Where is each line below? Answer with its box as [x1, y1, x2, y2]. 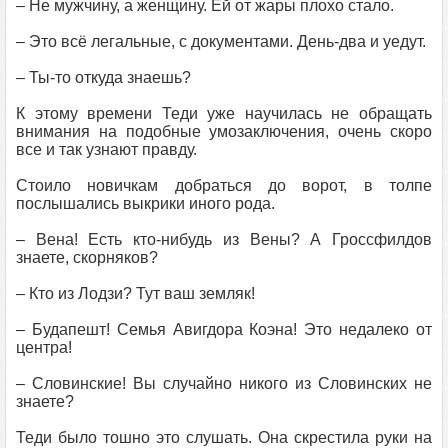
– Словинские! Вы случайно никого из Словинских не [16, 375, 432, 392]
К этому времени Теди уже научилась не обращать [16, 105, 432, 122]
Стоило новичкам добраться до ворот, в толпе [16, 177, 432, 194]
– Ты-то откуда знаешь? [16, 69, 191, 86]
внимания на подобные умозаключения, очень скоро [16, 123, 432, 140]
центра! [16, 339, 72, 356]
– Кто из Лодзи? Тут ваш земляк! [16, 285, 255, 302]
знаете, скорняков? [16, 249, 158, 266]
